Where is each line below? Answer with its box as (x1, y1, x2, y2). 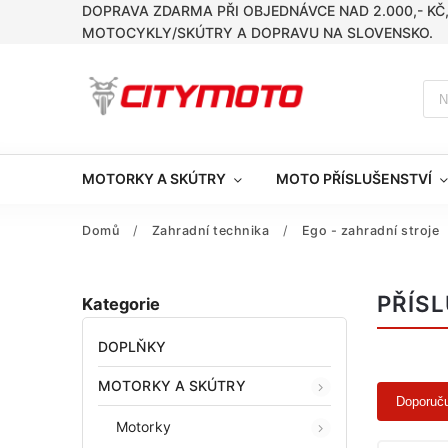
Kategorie (82, 294, 160, 314)
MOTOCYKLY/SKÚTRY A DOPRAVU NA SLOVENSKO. (82, 24, 433, 41)
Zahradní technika (151, 223, 269, 238)
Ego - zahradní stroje (301, 223, 439, 238)
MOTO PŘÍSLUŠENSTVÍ (276, 170, 432, 187)
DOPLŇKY (98, 338, 166, 355)
